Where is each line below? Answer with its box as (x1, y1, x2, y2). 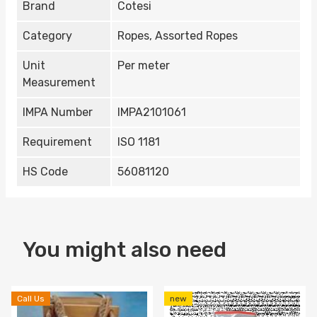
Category (23, 29, 72, 43)
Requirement (23, 135, 92, 149)
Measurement (23, 76, 96, 90)
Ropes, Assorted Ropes (117, 29, 238, 43)
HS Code (23, 165, 68, 179)
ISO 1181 (117, 135, 160, 149)
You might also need (23, 237, 226, 263)
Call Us (17, 294, 45, 304)
